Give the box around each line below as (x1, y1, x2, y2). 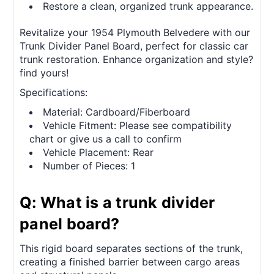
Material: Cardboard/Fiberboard (43, 106, 191, 119)
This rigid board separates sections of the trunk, (20, 242, 243, 255)
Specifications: (20, 86, 87, 99)
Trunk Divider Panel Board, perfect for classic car (20, 40, 248, 53)
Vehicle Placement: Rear (43, 146, 154, 159)
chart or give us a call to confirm (29, 133, 182, 146)
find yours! (20, 67, 68, 80)
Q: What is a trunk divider (20, 193, 215, 212)
